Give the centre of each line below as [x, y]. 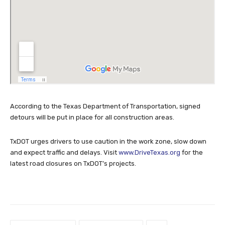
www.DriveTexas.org [149, 152]
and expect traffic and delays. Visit [64, 152]
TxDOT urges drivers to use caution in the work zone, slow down [108, 141]
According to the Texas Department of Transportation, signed [105, 106]
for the [192, 152]
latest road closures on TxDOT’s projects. [73, 163]
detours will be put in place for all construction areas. [92, 117]
